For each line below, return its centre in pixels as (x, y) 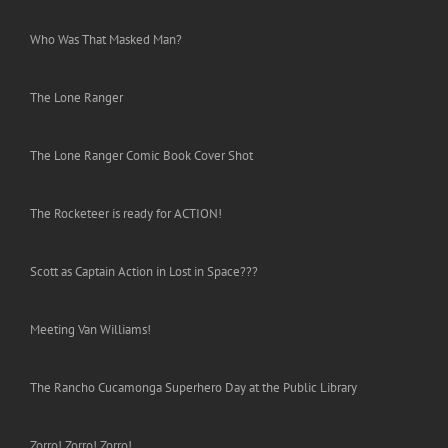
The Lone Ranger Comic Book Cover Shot (141, 156)
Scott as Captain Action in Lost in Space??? (144, 272)
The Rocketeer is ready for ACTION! (126, 214)
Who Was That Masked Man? (106, 40)
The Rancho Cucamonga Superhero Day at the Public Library (193, 388)
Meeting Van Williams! (90, 330)
